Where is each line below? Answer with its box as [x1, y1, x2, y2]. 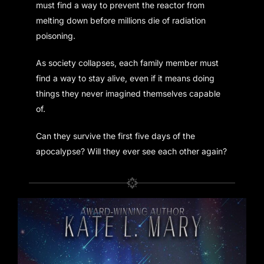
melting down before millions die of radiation [36, 15, 206, 25]
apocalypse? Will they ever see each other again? [36, 146, 227, 156]
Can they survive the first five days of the [36, 130, 196, 141]
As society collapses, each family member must [36, 57, 219, 68]
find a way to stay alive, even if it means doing [36, 72, 215, 83]
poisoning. [36, 30, 76, 41]
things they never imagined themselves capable [36, 88, 221, 98]
